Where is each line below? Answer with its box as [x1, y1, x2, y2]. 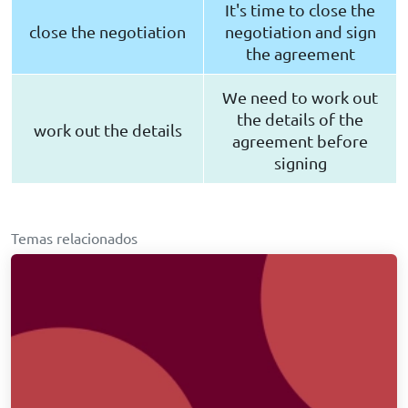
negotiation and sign [224, 22, 376, 42]
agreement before [232, 131, 368, 151]
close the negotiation [29, 22, 186, 42]
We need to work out [222, 87, 378, 107]
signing [273, 153, 327, 173]
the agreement [245, 44, 355, 64]
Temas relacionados [11, 229, 138, 248]
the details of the [237, 109, 363, 129]
